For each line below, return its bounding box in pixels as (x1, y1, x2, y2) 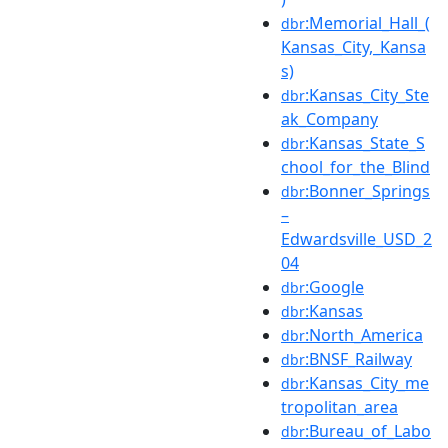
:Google (305, 275, 364, 298)
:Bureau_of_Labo (305, 419, 431, 442)
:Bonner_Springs (305, 179, 430, 202)
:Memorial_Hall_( (305, 11, 430, 34)
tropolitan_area (281, 395, 398, 418)
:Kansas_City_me (305, 371, 429, 394)
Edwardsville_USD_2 (281, 227, 432, 250)
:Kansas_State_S (305, 131, 425, 154)
